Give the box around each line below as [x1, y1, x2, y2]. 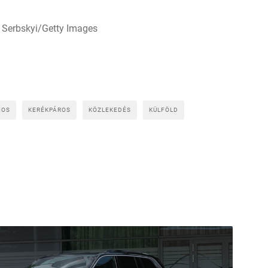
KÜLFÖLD [149, 106, 178, 113]
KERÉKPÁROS [28, 106, 71, 113]
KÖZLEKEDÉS [89, 106, 131, 113]
